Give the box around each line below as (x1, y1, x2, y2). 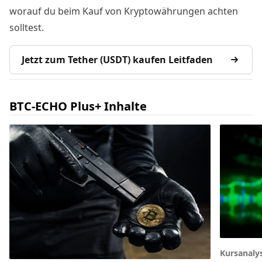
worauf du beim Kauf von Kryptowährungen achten (9, 5, 238, 18)
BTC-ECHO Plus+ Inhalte (9, 98, 147, 115)
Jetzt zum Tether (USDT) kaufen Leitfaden (22, 53, 213, 67)
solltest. (9, 21, 44, 35)
